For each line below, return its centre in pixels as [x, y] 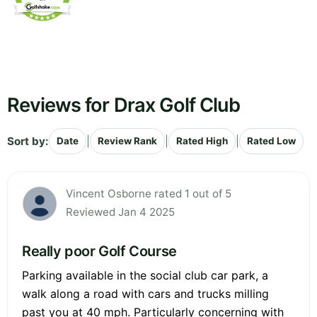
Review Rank [127, 141]
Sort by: [28, 141]
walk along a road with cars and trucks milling [145, 294]
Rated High [202, 141]
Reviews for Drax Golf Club [124, 105]
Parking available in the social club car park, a [145, 276]
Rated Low [271, 141]
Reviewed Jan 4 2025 [120, 212]
